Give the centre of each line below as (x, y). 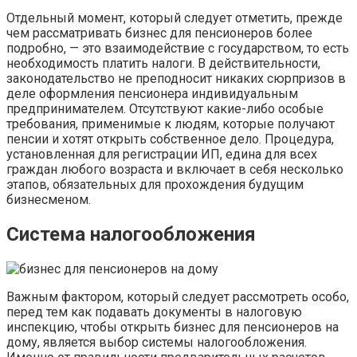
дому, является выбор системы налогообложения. (157, 342)
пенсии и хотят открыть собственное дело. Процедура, (170, 139)
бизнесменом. (49, 200)
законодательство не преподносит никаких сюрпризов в (176, 79)
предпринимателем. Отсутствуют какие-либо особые (165, 109)
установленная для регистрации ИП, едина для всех (162, 155)
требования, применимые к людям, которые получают (171, 124)
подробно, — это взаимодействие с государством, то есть (178, 49)
